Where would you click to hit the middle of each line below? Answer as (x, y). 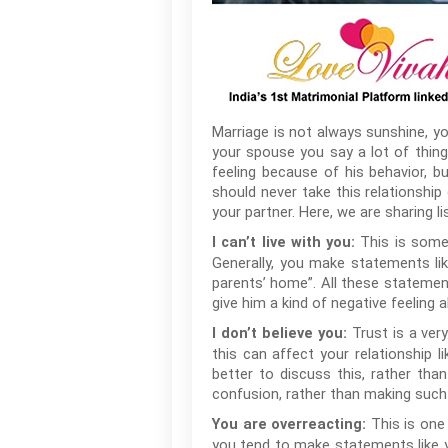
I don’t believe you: (279, 333)
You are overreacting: (289, 424)
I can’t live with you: (284, 242)
